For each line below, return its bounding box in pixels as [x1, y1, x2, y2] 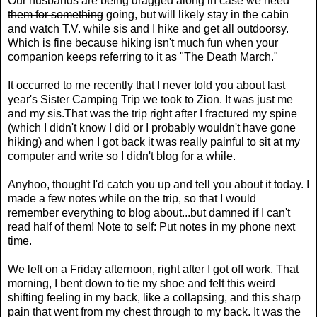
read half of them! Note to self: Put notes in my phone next [8, 220, 295, 233]
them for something [8, 8, 103, 21]
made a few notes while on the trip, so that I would [8, 192, 256, 204]
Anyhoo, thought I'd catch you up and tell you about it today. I [8, 178, 309, 190]
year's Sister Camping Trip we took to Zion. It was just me [8, 93, 293, 105]
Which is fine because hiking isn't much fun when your [8, 36, 278, 49]
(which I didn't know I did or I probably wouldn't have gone [8, 121, 296, 134]
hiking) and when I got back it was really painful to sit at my [8, 135, 300, 148]
